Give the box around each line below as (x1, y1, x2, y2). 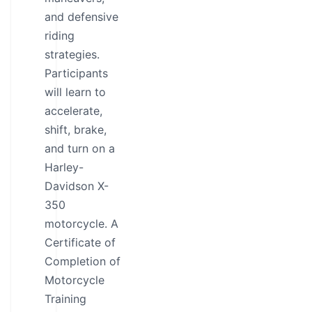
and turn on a (45, 141, 115, 155)
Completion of (45, 254, 120, 268)
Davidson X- (45, 179, 109, 193)
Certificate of (45, 235, 116, 249)
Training (45, 292, 86, 306)
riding (45, 29, 75, 42)
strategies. (45, 47, 100, 61)
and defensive (45, 10, 118, 24)
